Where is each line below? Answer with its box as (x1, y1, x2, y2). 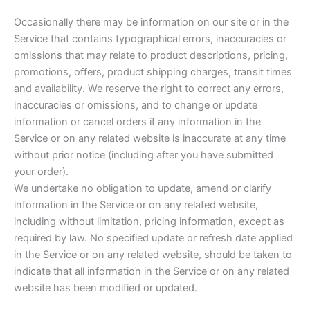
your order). (14, 165, 69, 179)
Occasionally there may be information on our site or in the (14, 16, 289, 29)
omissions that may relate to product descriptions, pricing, (14, 49, 288, 62)
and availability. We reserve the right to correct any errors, (14, 82, 284, 95)
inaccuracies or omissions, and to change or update (14, 99, 257, 112)
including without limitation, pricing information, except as (14, 215, 284, 228)
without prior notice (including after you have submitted (14, 149, 273, 162)
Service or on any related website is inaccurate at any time (14, 132, 286, 145)
